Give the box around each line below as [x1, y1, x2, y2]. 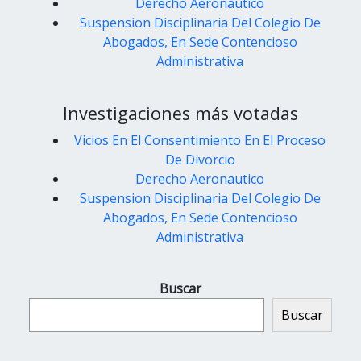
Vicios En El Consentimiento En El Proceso [74, 131, 326, 149]
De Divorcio [164, 150, 235, 168]
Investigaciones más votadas [63, 101, 298, 125]
